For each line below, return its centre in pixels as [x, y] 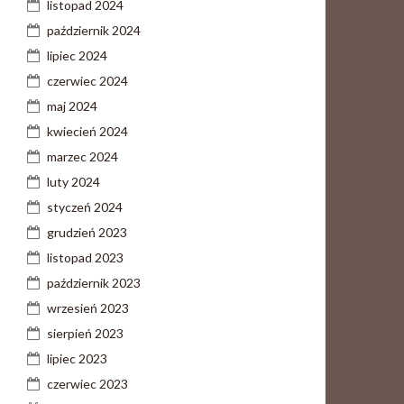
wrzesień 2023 [88, 308]
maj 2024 [72, 106]
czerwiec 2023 [87, 384]
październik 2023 [94, 283]
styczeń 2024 [85, 207]
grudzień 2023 [87, 232]
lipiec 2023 [77, 358]
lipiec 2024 [77, 55]
